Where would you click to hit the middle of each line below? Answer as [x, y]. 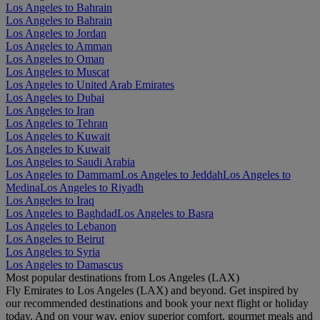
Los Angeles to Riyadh [92, 187]
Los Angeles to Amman [59, 46]
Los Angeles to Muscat [57, 71]
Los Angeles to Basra [165, 213]
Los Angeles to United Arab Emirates [90, 84]
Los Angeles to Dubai [55, 97]
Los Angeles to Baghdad [61, 213]
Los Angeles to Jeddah [172, 174]
